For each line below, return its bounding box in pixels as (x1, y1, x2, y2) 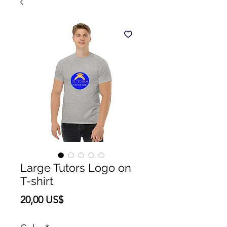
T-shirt (20, 174, 53, 187)
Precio (63, 193, 91, 205)
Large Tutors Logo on (20, 161, 131, 174)
